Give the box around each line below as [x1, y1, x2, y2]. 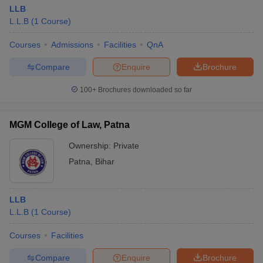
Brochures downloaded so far [96, 86, 192, 94]
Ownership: [69, 141, 113, 150]
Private [113, 141, 139, 150]
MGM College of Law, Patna [9, 120, 130, 130]
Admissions [51, 40, 93, 49]
